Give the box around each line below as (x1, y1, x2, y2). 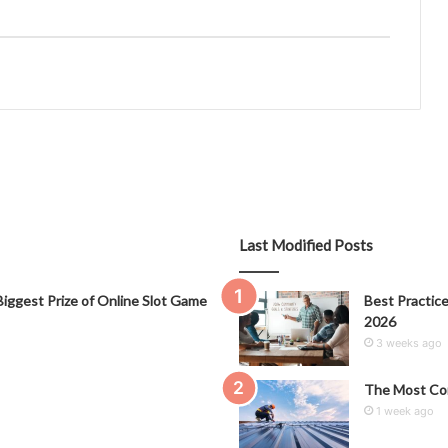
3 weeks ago (376, 336, 442, 351)
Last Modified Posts (239, 236, 373, 255)
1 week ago (376, 404, 434, 419)
